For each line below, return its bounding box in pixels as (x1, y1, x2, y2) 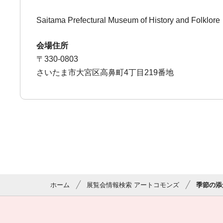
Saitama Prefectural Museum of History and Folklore (36, 16, 221, 24)
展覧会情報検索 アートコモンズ (86, 181, 179, 189)
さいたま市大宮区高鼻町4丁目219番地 (36, 68, 174, 77)
